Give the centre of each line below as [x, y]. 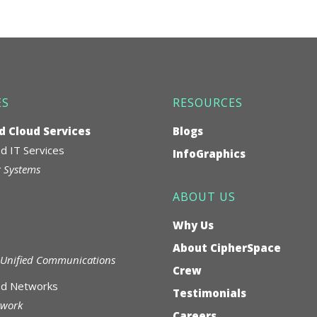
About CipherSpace [227, 247]
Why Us [193, 225]
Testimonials [209, 293]
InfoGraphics [209, 153]
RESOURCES [208, 102]
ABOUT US [204, 196]
